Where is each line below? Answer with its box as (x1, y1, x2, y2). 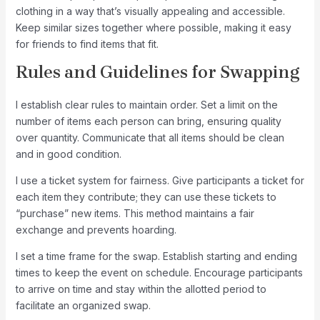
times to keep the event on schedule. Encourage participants (15, 266, 303, 279)
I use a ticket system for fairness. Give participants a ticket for (15, 174, 304, 187)
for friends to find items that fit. (15, 38, 159, 51)
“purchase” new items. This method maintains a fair (15, 207, 254, 220)
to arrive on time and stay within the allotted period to (15, 283, 266, 296)
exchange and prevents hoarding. (15, 224, 176, 236)
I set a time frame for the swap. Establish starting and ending (15, 250, 297, 263)
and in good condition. (15, 148, 121, 161)
